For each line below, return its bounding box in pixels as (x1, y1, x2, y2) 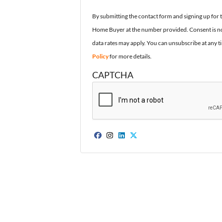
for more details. (108, 52, 152, 60)
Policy (92, 52, 109, 60)
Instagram (109, 136, 161, 151)
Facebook (97, 136, 148, 151)
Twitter (133, 136, 171, 151)
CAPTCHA (92, 69, 133, 81)
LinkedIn (121, 136, 165, 151)
